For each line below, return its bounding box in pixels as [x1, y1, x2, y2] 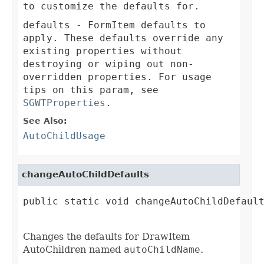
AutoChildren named [23, 244, 124, 256]
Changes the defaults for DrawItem [23, 231, 190, 243]
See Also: [23, 116, 67, 126]
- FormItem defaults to [70, 19, 206, 31]
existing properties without [23, 45, 182, 57]
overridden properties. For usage [23, 71, 212, 83]
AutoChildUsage [23, 130, 105, 142]
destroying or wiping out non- [23, 58, 194, 70]
